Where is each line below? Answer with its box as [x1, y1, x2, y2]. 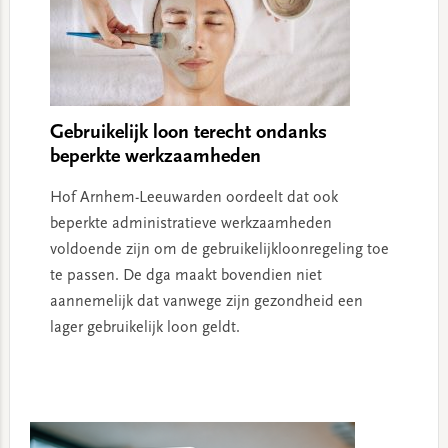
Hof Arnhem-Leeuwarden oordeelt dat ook [49, 189, 338, 206]
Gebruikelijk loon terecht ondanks [49, 122, 327, 143]
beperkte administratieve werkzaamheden [49, 215, 332, 232]
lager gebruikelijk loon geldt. [49, 319, 240, 336]
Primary [8, 402, 78, 425]
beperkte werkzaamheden [49, 146, 261, 167]
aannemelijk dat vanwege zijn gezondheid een [49, 293, 363, 310]
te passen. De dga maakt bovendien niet [49, 267, 322, 284]
